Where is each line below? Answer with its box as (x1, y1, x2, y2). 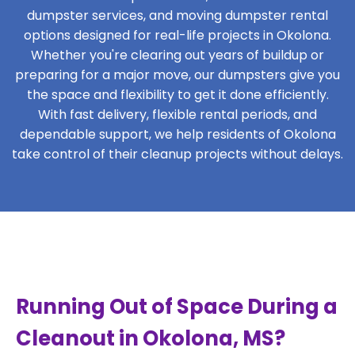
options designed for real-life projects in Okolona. (24, 26, 331, 44)
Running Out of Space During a (16, 292, 338, 321)
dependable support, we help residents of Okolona (19, 125, 336, 143)
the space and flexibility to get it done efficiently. (26, 86, 329, 104)
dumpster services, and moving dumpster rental (27, 6, 328, 25)
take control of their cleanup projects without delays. (12, 145, 343, 163)
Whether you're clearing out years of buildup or (31, 46, 324, 64)
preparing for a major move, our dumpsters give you (15, 66, 340, 84)
